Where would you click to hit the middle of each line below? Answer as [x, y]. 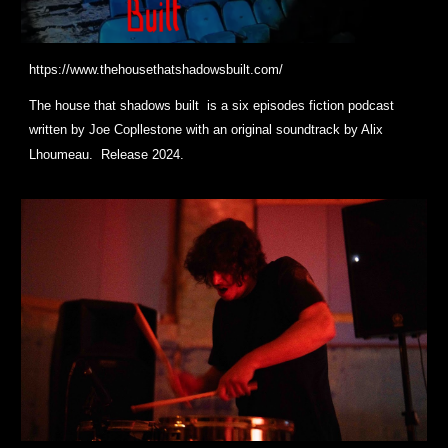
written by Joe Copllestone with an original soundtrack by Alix [206, 129]
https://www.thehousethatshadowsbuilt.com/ [156, 69]
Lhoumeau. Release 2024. [107, 154]
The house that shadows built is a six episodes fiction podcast [212, 105]
